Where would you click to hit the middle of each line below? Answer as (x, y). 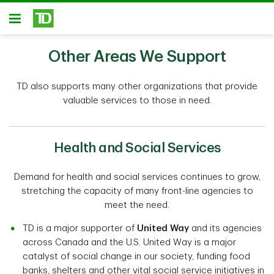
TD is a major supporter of (80, 228)
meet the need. (137, 205)
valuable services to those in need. (137, 101)
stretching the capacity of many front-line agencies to (137, 191)
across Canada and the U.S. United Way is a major (129, 243)
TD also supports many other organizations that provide (137, 87)
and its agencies (225, 228)
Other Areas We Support (137, 57)
